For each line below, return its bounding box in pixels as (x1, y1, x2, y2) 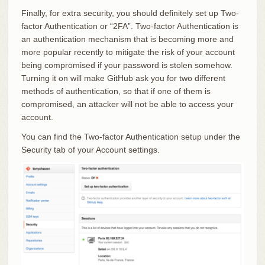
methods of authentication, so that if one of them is (21, 86, 211, 96)
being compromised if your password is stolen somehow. (21, 60, 232, 70)
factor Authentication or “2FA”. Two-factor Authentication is (21, 21, 238, 31)
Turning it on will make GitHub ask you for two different (21, 73, 225, 83)
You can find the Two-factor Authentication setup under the (21, 131, 240, 141)
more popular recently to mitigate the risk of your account (21, 47, 235, 57)
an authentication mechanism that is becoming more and (21, 34, 234, 44)
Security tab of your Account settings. (21, 144, 160, 154)
